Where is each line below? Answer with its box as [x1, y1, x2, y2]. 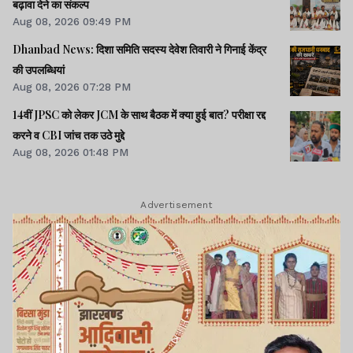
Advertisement [140, 199, 213, 210]
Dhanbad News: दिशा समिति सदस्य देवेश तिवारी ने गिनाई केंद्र [13, 42, 266, 58]
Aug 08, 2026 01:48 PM [13, 146, 128, 159]
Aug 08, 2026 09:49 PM [13, 15, 131, 28]
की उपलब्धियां [13, 62, 65, 78]
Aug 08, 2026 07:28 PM [13, 80, 131, 94]
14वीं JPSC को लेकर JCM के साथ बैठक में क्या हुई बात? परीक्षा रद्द [13, 107, 266, 123]
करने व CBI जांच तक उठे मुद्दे [13, 128, 124, 143]
